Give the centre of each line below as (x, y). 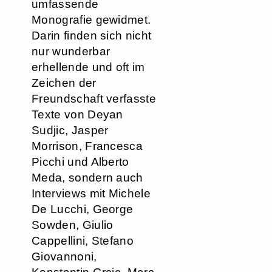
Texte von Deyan (77, 114)
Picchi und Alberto (80, 162)
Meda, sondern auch (87, 178)
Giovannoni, (64, 257)
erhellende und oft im (88, 67)
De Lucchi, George (83, 209)
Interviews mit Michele (91, 193)
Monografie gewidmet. (91, 20)
